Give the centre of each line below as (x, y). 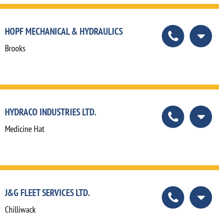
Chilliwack (20, 210)
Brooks (15, 48)
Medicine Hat (25, 129)
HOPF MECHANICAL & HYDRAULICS (64, 31)
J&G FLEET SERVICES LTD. (47, 193)
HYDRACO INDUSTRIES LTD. (51, 112)
